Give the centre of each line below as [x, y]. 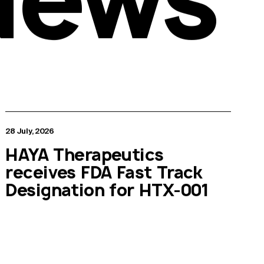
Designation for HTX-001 [107, 190]
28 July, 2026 [30, 131]
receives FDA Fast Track [104, 172]
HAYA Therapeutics [85, 154]
